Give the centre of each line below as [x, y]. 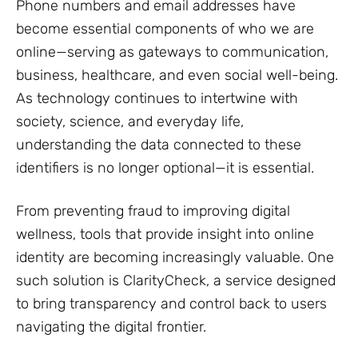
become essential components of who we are [165, 29]
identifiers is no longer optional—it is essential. [165, 168]
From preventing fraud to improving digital [153, 211]
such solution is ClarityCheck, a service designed [176, 281]
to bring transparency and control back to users [171, 304]
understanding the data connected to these [159, 145]
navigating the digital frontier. [111, 327]
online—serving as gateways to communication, [172, 52]
